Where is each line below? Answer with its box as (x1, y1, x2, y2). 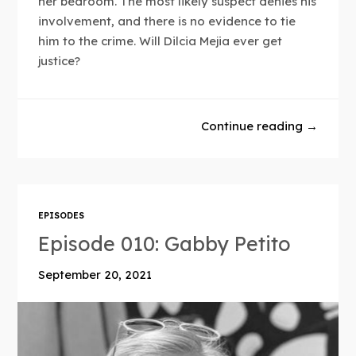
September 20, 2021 (38, 268, 153, 283)
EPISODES (38, 211, 85, 222)
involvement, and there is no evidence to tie (38, 14, 296, 29)
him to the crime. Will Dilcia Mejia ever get (38, 33, 283, 49)
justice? (38, 53, 81, 69)
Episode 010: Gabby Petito (38, 231, 292, 257)
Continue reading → (200, 118, 318, 133)
